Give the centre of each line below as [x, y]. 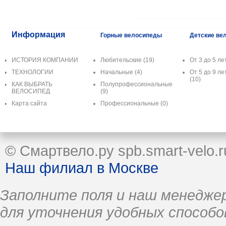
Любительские [122, 60]
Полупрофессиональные [136, 84]
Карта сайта [29, 103]
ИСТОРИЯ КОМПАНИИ [45, 60]
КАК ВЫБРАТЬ [32, 84]
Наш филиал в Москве [82, 167]
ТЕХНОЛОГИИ [33, 72]
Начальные [118, 72]
